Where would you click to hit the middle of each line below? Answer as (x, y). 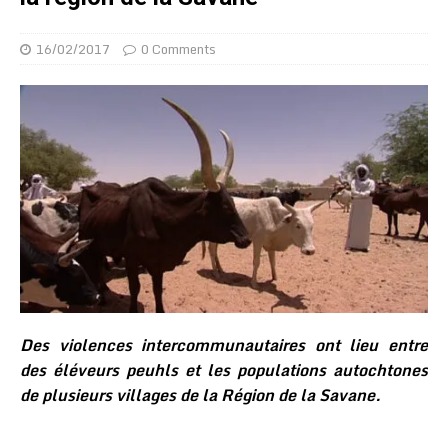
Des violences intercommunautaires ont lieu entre (224, 344)
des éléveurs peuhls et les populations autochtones (224, 369)
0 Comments (178, 49)
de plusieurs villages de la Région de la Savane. (200, 394)
